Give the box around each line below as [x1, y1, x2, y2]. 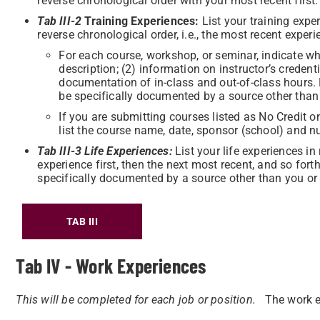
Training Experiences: [81, 14, 202, 28]
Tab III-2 [37, 14, 82, 28]
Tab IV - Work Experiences [16, 254, 206, 278]
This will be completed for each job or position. [16, 293, 265, 306]
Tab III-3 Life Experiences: [37, 144, 175, 158]
